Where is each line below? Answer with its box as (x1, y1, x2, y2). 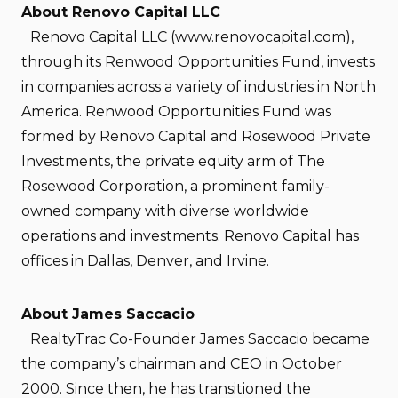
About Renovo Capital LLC (21, 4, 220, 20)
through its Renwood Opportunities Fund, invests (21, 53, 375, 70)
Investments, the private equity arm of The (21, 153, 325, 170)
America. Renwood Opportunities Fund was (21, 103, 331, 120)
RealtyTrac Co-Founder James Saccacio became (21, 330, 370, 347)
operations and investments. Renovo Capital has (21, 227, 359, 244)
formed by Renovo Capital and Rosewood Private (21, 128, 370, 145)
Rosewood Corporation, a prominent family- (21, 178, 330, 195)
